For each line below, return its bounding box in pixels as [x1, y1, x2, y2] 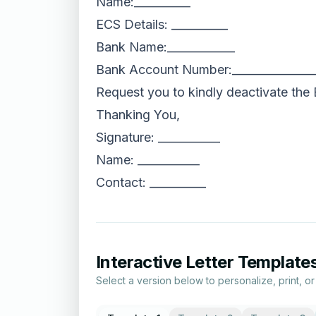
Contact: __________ [96, 175, 206, 190]
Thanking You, [96, 107, 180, 122]
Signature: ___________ [96, 130, 220, 145]
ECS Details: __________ [96, 17, 228, 32]
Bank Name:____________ [96, 39, 235, 54]
